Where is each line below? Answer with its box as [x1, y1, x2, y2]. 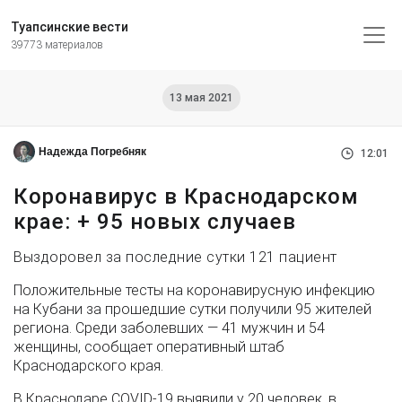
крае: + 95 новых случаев [13, 209, 296, 234]
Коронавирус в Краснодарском [13, 184, 359, 209]
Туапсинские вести [11, 20, 128, 34]
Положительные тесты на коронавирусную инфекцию [13, 282, 375, 299]
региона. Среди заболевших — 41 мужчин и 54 [13, 319, 325, 336]
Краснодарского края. [13, 357, 163, 374]
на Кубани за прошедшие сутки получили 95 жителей [13, 301, 371, 318]
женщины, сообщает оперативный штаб [13, 338, 284, 355]
